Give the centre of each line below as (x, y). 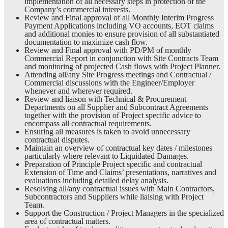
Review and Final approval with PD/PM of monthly (108, 50)
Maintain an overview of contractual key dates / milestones (118, 148)
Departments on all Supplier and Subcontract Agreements (116, 107)
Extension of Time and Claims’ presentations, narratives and (120, 172)
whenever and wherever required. (78, 91)
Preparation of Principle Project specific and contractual (113, 164)
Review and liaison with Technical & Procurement (105, 99)
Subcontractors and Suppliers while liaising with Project (114, 196)
